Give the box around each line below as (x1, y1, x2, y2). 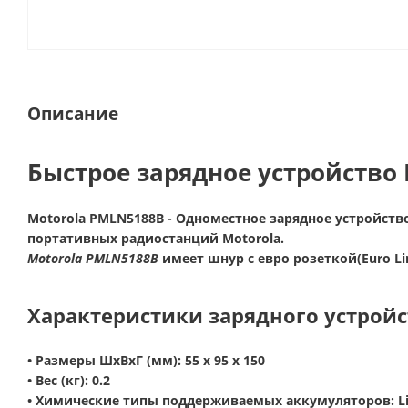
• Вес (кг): (27, 372, 92, 389)
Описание (27, 102, 118, 125)
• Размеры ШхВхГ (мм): (27, 352, 185, 369)
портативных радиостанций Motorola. (27, 229, 284, 247)
